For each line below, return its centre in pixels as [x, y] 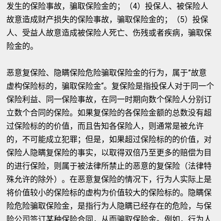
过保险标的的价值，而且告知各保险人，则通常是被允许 [105, 126]
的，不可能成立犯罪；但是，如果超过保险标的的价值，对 [109, 139]
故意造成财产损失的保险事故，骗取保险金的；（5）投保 [108, 19]
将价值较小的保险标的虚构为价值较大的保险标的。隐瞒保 [109, 193]
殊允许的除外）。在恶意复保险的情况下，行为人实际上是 [109, 179]
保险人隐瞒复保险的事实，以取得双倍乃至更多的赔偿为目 [109, 153]
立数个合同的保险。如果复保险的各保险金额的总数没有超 [109, 113]
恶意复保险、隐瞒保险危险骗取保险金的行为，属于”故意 [107, 73]
